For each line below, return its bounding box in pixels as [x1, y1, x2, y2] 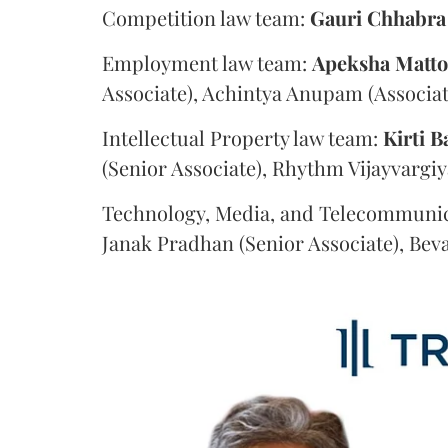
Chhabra [367, 3, 446, 31]
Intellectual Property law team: [102, 123, 383, 151]
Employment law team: [102, 48, 312, 76]
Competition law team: [102, 3, 310, 31]
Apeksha [312, 48, 390, 76]
